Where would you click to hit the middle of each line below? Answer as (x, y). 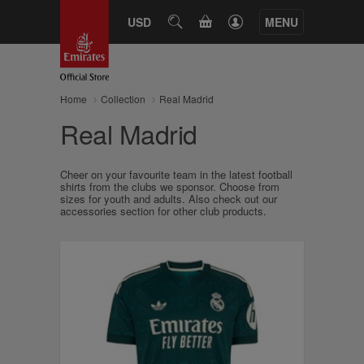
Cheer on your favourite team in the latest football (176, 174)
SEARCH (196, 21)
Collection (123, 99)
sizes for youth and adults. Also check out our (169, 199)
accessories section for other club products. (163, 211)
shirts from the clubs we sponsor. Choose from (170, 186)
